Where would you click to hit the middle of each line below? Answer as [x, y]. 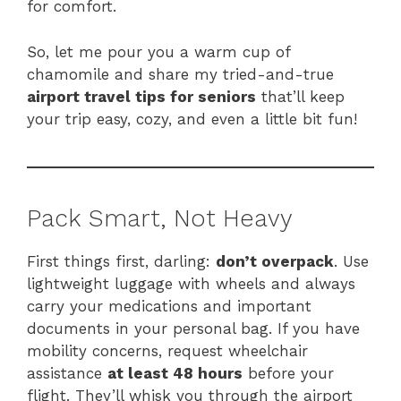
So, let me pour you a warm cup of [158, 51]
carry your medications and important [169, 306]
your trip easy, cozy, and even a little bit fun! [192, 119]
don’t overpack [275, 261]
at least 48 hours [175, 373]
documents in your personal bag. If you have [193, 328]
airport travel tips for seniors [141, 96]
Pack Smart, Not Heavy [160, 218]
